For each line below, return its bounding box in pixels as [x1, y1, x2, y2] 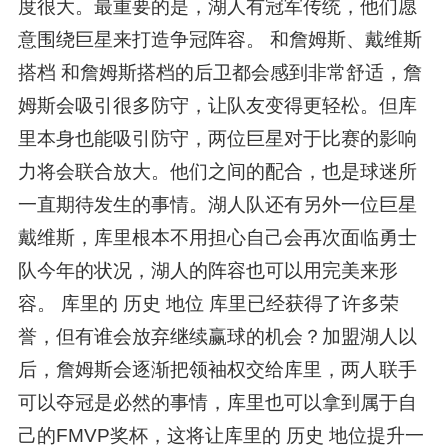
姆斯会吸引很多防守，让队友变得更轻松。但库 [17, 94, 417, 116]
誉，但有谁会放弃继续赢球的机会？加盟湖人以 [17, 325, 417, 347]
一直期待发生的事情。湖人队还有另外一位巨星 [17, 193, 417, 215]
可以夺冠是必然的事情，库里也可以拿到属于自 [17, 391, 417, 413]
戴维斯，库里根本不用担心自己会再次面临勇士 [17, 226, 417, 248]
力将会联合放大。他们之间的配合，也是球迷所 [17, 160, 417, 182]
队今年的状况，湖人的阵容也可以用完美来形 [17, 259, 398, 281]
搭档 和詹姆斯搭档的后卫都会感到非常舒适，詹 [17, 61, 422, 83]
